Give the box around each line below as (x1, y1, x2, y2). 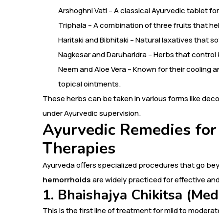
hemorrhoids (43, 174, 91, 185)
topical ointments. (58, 78, 121, 89)
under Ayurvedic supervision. (43, 108, 141, 118)
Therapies (43, 137, 115, 159)
